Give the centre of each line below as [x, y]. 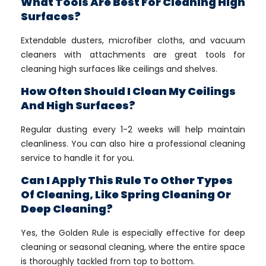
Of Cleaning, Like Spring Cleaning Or [126, 194]
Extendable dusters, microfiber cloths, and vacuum [133, 40]
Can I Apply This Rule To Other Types [127, 180]
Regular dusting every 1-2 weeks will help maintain [133, 129]
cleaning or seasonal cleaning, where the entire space [133, 247]
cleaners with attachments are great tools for [133, 55]
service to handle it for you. [77, 158]
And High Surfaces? [78, 105]
